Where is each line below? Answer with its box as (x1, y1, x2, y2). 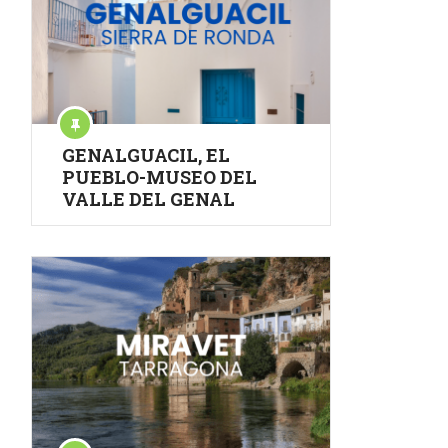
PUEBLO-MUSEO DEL (62, 165, 257, 190)
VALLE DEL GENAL (62, 187, 235, 212)
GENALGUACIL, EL (62, 143, 230, 168)
